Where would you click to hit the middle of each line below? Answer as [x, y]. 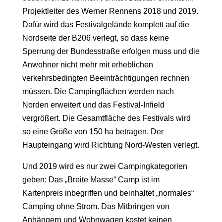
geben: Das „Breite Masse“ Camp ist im [91, 180]
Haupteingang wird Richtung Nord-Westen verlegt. [111, 145]
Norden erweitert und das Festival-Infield [93, 105]
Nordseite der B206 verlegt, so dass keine [95, 38]
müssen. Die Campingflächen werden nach [98, 92]
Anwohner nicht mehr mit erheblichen [87, 65]
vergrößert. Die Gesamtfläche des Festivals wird [106, 118]
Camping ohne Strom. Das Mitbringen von [96, 207]
